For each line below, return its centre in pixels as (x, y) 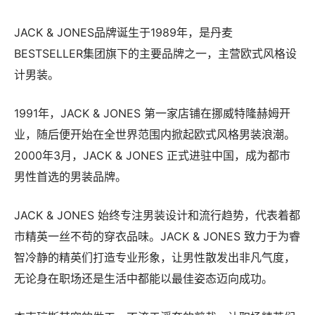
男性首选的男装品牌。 (70, 209)
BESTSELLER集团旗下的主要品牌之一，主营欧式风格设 (155, 86)
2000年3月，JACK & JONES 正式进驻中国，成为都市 (152, 188)
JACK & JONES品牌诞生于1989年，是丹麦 (123, 65)
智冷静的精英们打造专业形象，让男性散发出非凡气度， (155, 290)
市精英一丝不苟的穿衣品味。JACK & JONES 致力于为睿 (157, 269)
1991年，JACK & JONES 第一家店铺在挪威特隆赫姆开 (152, 146)
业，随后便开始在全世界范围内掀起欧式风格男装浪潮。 (155, 167)
